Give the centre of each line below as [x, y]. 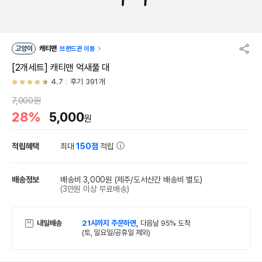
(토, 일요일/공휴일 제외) [116, 232]
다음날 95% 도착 [165, 223]
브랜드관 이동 [77, 49]
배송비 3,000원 [87, 180]
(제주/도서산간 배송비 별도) [158, 180]
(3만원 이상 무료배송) [95, 189]
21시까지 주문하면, [111, 223]
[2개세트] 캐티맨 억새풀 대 [61, 68]
